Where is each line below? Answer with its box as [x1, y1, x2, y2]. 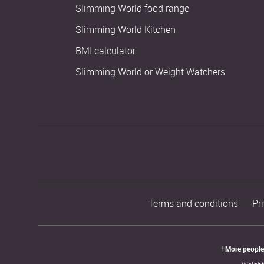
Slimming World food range [75, 2, 189, 15]
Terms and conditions [148, 197, 238, 210]
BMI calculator [75, 44, 136, 57]
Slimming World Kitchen [75, 23, 176, 36]
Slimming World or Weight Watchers [75, 65, 225, 78]
